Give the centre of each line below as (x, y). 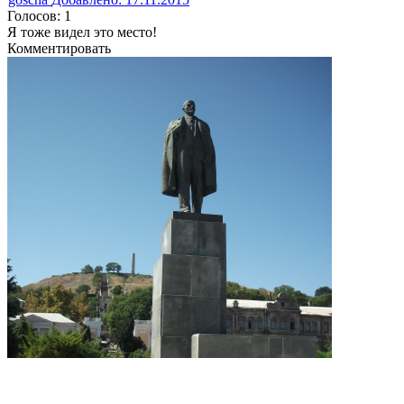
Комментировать (59, 48)
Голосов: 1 (39, 15)
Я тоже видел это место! (82, 32)
